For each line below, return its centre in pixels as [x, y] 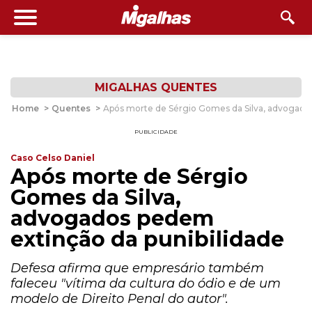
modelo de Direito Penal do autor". [119, 299]
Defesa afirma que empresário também [137, 268]
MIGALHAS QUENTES [156, 87]
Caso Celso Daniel [53, 158]
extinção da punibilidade [147, 239]
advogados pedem [112, 218]
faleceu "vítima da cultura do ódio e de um [146, 283]
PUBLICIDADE [156, 132]
